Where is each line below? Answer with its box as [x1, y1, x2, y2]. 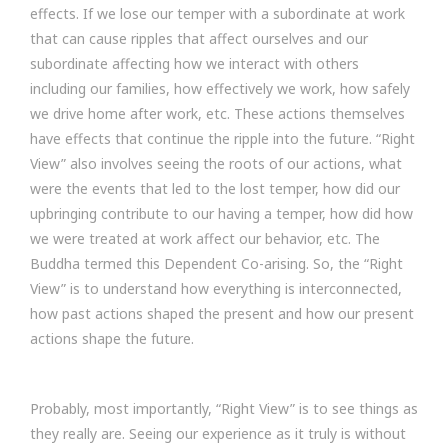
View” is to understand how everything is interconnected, [30, 279, 402, 298]
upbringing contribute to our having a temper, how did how [30, 204, 413, 223]
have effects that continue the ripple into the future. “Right [30, 129, 415, 148]
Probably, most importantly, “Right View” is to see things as [30, 399, 418, 418]
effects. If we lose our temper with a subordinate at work [30, 4, 405, 23]
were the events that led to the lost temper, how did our [30, 179, 400, 198]
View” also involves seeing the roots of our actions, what [30, 154, 402, 173]
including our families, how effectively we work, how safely [30, 79, 410, 98]
